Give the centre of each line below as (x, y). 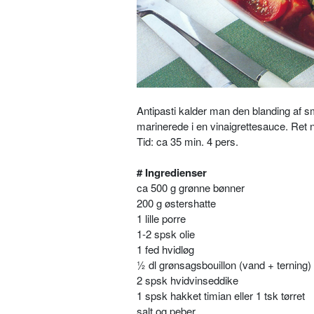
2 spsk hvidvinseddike (187, 280)
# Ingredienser (172, 172)
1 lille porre (161, 218)
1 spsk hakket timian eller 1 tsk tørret (221, 295)
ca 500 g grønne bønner (191, 187)
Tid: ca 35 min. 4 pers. (187, 141)
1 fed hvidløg (165, 249)
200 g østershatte (176, 203)
